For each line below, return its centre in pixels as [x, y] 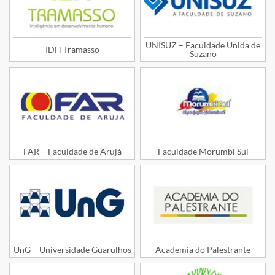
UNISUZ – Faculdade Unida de [203, 45]
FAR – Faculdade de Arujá [72, 152]
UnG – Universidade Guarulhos [72, 249]
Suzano [203, 53]
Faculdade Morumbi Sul [203, 152]
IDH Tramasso [72, 49]
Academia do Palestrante [203, 249]
